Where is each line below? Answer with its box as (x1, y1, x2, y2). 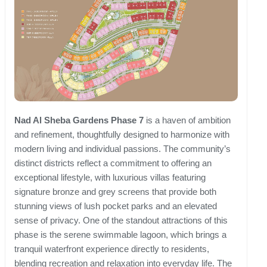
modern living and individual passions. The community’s (14, 144, 231, 154)
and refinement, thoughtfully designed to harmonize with (14, 129, 229, 140)
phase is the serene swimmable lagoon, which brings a (14, 229, 226, 240)
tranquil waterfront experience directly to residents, (14, 244, 209, 254)
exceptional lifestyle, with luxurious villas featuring (14, 172, 206, 183)
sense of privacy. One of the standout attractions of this (14, 215, 228, 226)
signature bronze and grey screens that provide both (14, 187, 216, 197)
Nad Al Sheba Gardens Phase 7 (14, 115, 144, 126)
